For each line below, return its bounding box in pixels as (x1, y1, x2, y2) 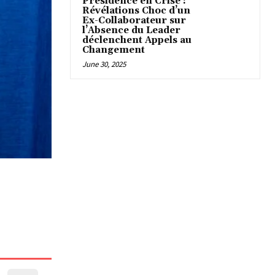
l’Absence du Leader (82, 25, 180, 37)
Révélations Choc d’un (82, 5, 190, 17)
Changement (82, 44, 145, 56)
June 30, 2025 (82, 59, 126, 70)
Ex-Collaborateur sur (82, 15, 186, 27)
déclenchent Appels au (82, 34, 192, 47)
